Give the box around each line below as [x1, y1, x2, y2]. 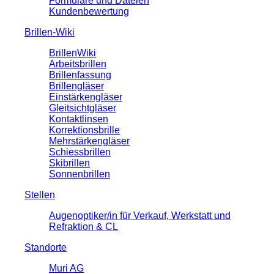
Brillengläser [49, 81, 104, 91]
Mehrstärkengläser [49, 136, 130, 146]
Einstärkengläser [49, 92, 122, 102]
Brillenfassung [49, 70, 111, 80]
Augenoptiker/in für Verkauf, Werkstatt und [49, 210, 231, 221]
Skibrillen [49, 158, 90, 168]
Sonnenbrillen [49, 169, 110, 179]
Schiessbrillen [49, 147, 111, 157]
